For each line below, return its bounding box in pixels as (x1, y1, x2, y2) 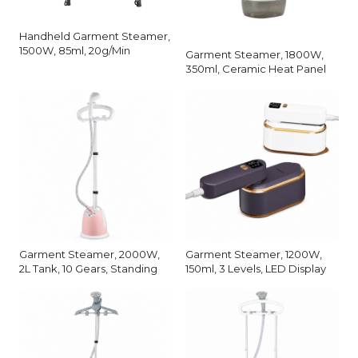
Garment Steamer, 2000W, (19, 247, 160, 261)
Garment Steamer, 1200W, (185, 247, 322, 261)
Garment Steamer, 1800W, (185, 47, 324, 61)
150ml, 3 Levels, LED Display (185, 261, 326, 275)
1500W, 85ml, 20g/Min (19, 44, 130, 58)
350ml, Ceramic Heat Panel (185, 62, 326, 75)
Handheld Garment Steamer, (19, 30, 170, 43)
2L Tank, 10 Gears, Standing (19, 261, 157, 275)
